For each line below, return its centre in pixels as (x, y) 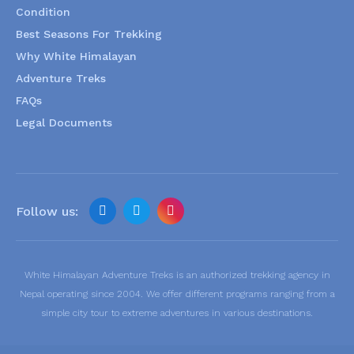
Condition (43, 12)
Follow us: (47, 211)
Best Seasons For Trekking (89, 34)
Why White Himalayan (76, 56)
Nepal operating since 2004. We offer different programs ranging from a (177, 294)
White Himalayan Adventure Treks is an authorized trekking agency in (177, 275)
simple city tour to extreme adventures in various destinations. (177, 313)
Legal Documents (64, 122)
